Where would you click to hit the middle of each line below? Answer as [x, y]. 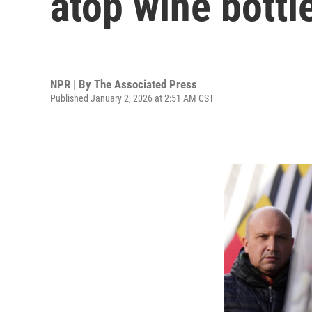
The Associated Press [146, 84]
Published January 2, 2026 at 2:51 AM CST [132, 98]
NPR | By [72, 84]
